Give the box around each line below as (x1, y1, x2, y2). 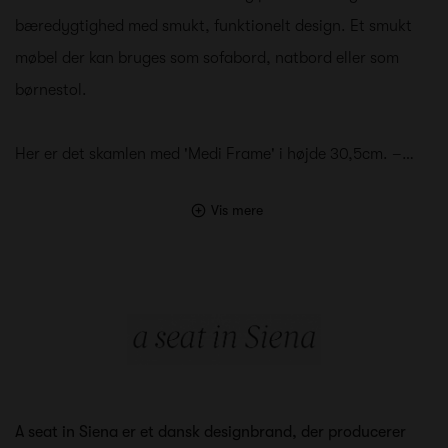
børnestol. (15, 80, 87, 99)
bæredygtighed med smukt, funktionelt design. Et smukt (15, 16, 412, 35)
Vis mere (210, 201, 263, 218)
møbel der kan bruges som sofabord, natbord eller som (15, 48, 399, 67)
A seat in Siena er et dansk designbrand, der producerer (15, 422, 406, 441)
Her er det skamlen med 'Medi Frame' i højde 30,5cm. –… (15, 144, 414, 163)
